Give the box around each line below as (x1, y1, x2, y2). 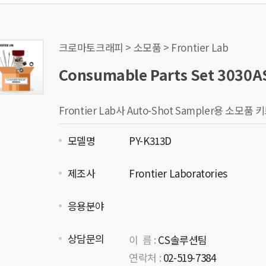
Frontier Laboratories (126, 166, 227, 180)
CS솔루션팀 (156, 232, 207, 247)
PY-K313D (126, 133, 172, 148)
